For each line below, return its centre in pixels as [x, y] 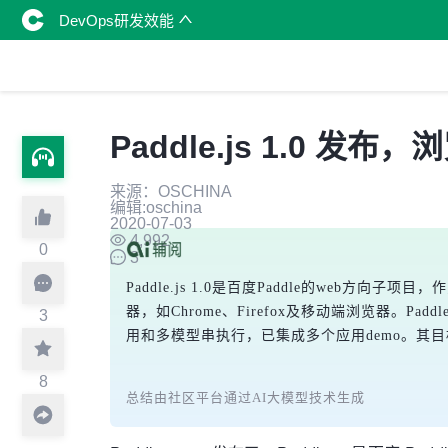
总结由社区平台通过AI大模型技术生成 [245, 397]
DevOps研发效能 [118, 20]
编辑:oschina [156, 207]
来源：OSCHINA [171, 191]
